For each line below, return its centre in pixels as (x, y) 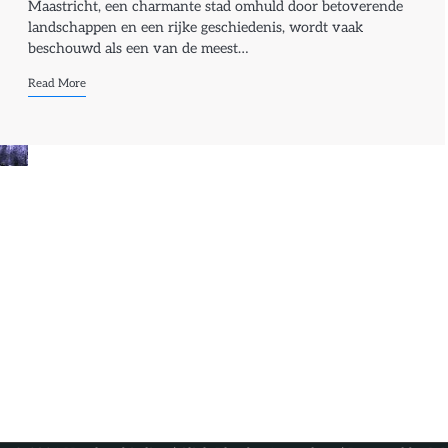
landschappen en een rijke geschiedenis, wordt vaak (196, 27)
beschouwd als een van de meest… (138, 48)
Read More (57, 82)
